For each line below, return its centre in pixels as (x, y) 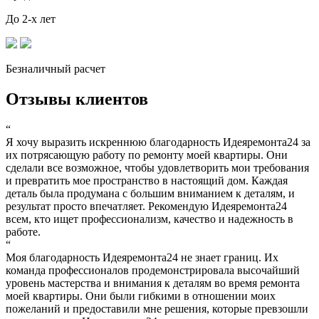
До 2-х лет (31, 19)
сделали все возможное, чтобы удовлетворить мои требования (157, 167)
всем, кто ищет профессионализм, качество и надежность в (150, 219)
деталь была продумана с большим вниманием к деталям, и (150, 193)
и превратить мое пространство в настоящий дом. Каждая (147, 180)
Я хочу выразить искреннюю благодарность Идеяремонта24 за (158, 142)
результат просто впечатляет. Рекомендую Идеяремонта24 (146, 206)
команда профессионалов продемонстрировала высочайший (153, 270)
